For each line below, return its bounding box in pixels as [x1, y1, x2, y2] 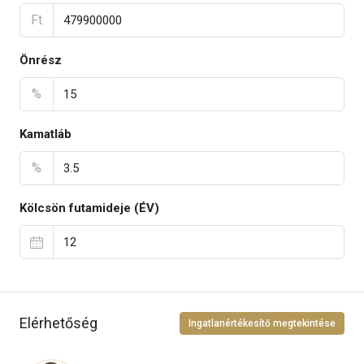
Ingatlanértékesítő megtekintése [188, 317, 336, 329]
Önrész [19, 52, 62, 67]
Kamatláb [19, 126, 71, 141]
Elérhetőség [19, 314, 97, 332]
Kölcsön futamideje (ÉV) [19, 200, 159, 215]
